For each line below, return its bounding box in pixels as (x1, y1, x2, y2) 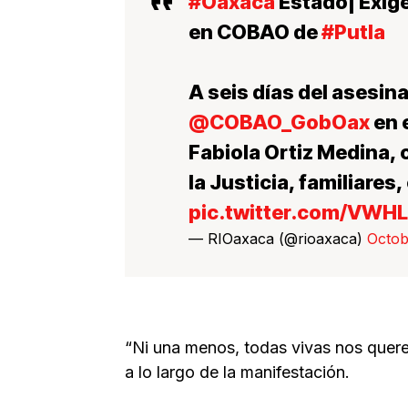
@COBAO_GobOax (189, 110, 370, 135)
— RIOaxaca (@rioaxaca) (189, 229, 367, 249)
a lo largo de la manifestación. (125, 362, 354, 382)
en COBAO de (189, 20, 321, 45)
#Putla (321, 20, 385, 45)
